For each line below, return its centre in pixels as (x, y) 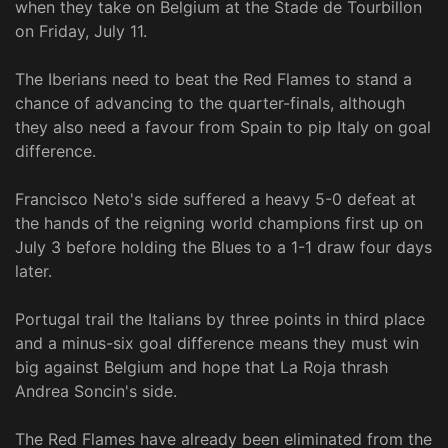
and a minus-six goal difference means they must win (217, 343)
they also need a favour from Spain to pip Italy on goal (223, 127)
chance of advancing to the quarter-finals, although (210, 103)
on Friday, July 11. (81, 31)
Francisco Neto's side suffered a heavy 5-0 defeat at (215, 199)
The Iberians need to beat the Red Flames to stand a (213, 79)
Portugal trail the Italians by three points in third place (220, 319)
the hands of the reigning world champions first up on (219, 223)
